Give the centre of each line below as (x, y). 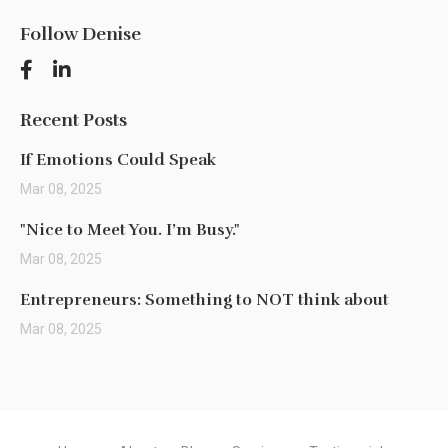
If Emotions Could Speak (118, 160)
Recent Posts (73, 120)
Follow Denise (80, 34)
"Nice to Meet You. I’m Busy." (130, 230)
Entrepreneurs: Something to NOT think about (204, 300)
